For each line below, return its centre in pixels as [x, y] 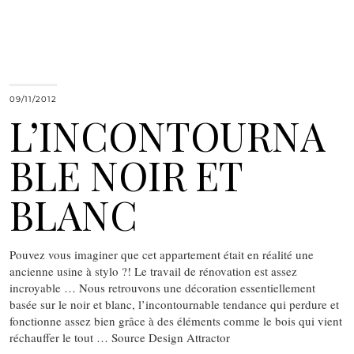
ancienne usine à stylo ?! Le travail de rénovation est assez [153, 271]
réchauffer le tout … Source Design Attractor [120, 338]
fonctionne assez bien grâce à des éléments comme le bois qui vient [176, 321]
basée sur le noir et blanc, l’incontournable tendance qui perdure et [174, 305]
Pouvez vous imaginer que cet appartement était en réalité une [162, 255]
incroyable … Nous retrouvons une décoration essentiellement [162, 288]
